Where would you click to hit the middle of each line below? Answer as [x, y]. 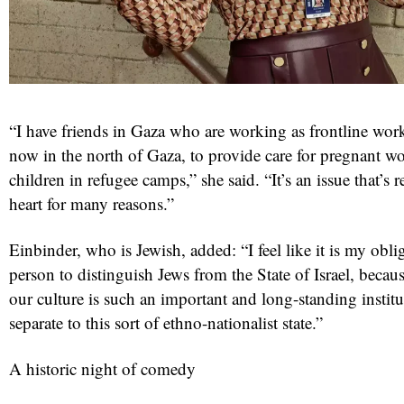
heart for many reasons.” [92, 203]
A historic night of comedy [102, 368]
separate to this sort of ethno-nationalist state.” [166, 322]
